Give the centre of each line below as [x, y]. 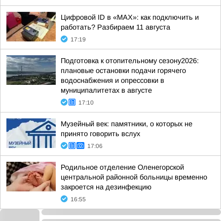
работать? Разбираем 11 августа [115, 27]
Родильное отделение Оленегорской [122, 167]
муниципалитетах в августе [106, 90]
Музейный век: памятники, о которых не [127, 124]
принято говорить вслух [100, 134]
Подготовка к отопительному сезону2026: [130, 61]
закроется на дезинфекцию [106, 187]
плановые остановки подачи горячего [123, 71]
